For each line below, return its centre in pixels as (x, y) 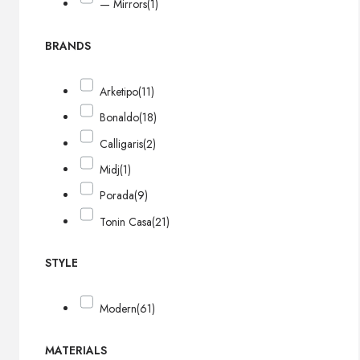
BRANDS (68, 45)
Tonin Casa (126, 221)
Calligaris (122, 143)
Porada (117, 196)
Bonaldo (120, 118)
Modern (119, 309)
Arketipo (119, 91)
